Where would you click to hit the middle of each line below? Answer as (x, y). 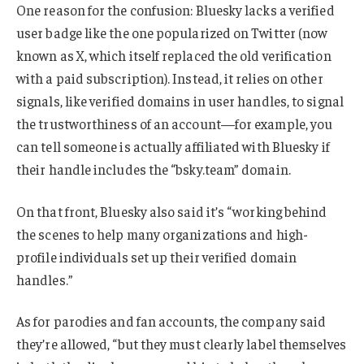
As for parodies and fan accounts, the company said (171, 321)
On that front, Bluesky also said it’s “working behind (172, 211)
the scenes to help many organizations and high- (162, 234)
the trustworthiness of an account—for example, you (175, 123)
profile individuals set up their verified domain (157, 256)
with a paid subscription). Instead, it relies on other (170, 78)
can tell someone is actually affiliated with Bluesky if (173, 146)
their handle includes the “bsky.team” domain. (154, 169)
